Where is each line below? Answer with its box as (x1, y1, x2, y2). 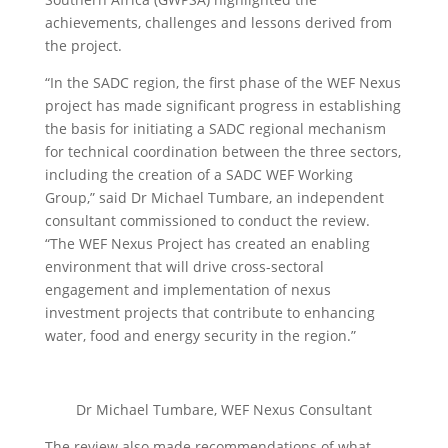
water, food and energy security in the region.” (44, 326, 356, 345)
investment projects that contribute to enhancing (44, 303, 375, 322)
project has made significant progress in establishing (44, 96, 401, 115)
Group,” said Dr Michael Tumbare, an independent (44, 188, 384, 207)
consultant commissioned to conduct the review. (44, 211, 370, 230)
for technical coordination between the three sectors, (44, 142, 401, 161)
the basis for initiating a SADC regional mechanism (44, 119, 386, 138)
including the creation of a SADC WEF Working (44, 165, 353, 184)
